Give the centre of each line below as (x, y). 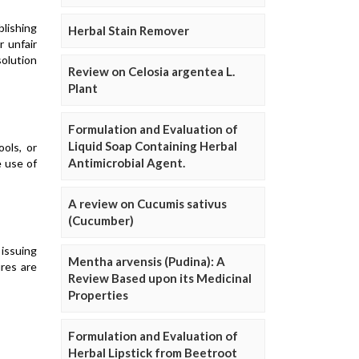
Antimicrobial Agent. (127, 163)
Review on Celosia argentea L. (151, 72)
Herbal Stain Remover (129, 31)
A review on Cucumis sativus (147, 204)
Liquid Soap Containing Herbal (153, 146)
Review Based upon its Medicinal (160, 278)
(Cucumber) (101, 221)
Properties (98, 295)
